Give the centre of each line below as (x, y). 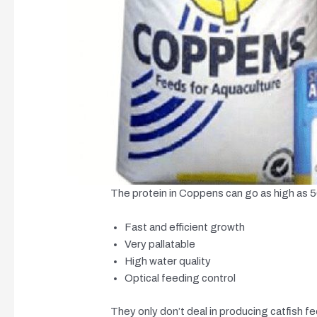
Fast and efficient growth (185, 227)
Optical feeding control (180, 278)
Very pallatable (160, 244)
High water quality (168, 261)
